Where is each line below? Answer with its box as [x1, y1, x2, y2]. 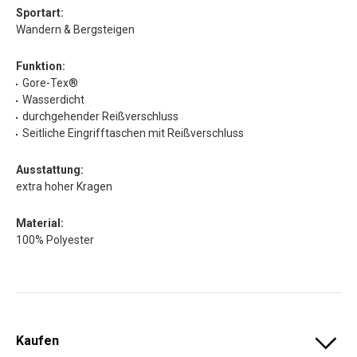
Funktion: [16, 59, 65, 73]
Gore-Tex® [22, 76, 78, 89]
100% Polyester [16, 233, 94, 246]
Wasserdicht [22, 92, 84, 106]
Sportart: [16, 6, 64, 19]
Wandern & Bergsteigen [16, 22, 135, 36]
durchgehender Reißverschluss [22, 109, 178, 123]
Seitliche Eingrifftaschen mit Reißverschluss [22, 126, 244, 139]
